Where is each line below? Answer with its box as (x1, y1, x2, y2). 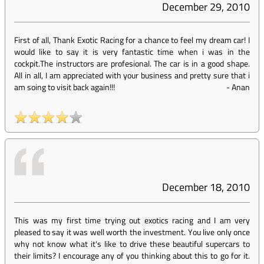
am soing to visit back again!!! (14, 81, 115, 93)
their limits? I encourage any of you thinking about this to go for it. (14, 249, 250, 262)
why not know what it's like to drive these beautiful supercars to (14, 237, 250, 250)
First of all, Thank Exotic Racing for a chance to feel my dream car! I (14, 34, 250, 46)
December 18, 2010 (162, 179, 250, 195)
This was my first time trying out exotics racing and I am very (14, 214, 250, 226)
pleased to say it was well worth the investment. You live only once (14, 226, 250, 238)
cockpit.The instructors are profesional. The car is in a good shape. (14, 57, 250, 70)
